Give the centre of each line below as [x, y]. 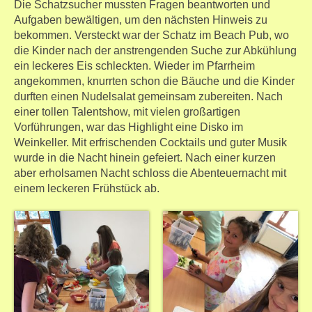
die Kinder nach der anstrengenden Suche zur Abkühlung [155, 50]
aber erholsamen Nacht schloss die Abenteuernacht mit [150, 173]
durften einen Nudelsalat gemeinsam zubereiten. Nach [148, 96]
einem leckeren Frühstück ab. [87, 188]
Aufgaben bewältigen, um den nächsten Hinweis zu [141, 20]
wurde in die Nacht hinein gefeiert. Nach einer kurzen [145, 158]
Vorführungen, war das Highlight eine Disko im [128, 127]
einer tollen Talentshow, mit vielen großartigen [127, 112]
